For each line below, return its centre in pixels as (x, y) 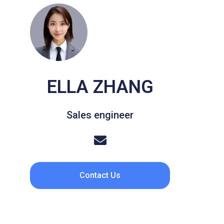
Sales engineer (100, 115)
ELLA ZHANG (100, 87)
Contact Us (100, 175)
